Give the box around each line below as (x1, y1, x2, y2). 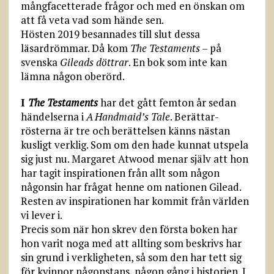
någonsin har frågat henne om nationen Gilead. (20, 179, 241, 194)
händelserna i (20, 109, 86, 124)
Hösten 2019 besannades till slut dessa (20, 26, 200, 41)
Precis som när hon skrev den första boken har (20, 221, 237, 236)
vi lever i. (20, 207, 62, 222)
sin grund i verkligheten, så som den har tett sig (20, 250, 242, 264)
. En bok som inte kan (128, 54, 227, 69)
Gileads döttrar (59, 54, 128, 69)
